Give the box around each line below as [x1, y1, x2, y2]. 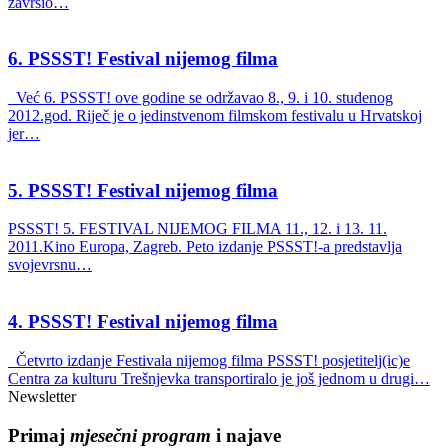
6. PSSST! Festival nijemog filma [8, 48, 278, 70]
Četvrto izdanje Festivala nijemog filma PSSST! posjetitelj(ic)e [8, 351, 410, 369]
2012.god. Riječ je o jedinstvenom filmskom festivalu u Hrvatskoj [8, 107, 422, 125]
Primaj [8, 424, 70, 446]
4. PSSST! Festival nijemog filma [8, 311, 278, 333]
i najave [211, 424, 281, 446]
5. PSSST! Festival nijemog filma [8, 179, 278, 201]
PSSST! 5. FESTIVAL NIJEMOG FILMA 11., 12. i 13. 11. [8, 220, 387, 238]
